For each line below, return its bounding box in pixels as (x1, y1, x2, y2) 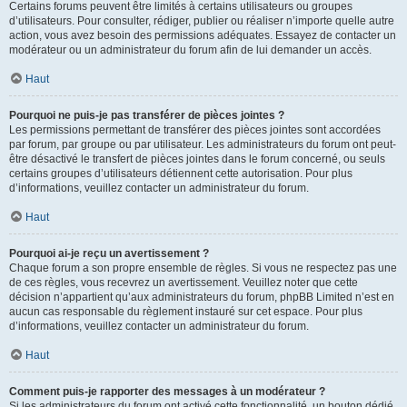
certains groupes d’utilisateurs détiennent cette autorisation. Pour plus (9, 167, 352, 180)
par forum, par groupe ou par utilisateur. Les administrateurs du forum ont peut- (9, 138, 396, 151)
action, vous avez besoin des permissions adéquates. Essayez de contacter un (9, 29, 396, 42)
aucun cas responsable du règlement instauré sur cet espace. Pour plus (9, 305, 362, 318)
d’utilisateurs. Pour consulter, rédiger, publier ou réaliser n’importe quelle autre (9, 15, 394, 27)
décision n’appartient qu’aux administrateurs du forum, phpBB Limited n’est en (9, 291, 394, 303)
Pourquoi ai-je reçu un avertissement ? (9, 247, 209, 260)
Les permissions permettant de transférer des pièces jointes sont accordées (9, 124, 381, 136)
